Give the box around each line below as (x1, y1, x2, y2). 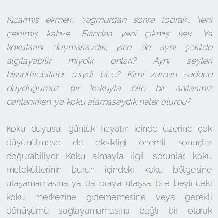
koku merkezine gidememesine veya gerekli (6, 192, 212, 202)
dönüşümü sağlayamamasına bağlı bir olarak (6, 205, 212, 216)
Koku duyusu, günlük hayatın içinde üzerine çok (6, 124, 212, 134)
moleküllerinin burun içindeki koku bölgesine (6, 164, 212, 175)
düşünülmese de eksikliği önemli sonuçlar (6, 137, 212, 147)
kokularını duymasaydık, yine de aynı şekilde (6, 42, 212, 52)
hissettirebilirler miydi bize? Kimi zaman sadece (6, 69, 212, 79)
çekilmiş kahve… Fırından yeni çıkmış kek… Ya (6, 28, 212, 38)
